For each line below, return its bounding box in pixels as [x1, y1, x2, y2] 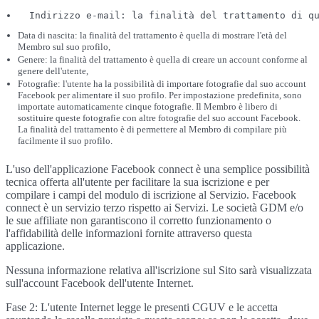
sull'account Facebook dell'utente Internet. [6, 277, 194, 289]
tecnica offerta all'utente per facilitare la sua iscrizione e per [6, 176, 269, 188]
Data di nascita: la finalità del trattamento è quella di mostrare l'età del [18, 30, 287, 41]
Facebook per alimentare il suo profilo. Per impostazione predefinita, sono [18, 90, 302, 100]
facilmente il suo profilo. [18, 135, 113, 146]
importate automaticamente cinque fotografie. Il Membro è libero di [18, 101, 278, 112]
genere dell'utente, [18, 66, 88, 76]
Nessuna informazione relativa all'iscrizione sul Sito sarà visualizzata [6, 264, 312, 276]
